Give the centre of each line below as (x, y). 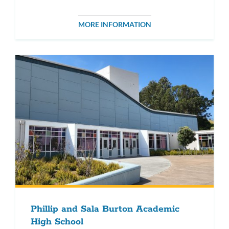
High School (57, 222)
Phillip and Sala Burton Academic (105, 209)
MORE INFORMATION (114, 25)
